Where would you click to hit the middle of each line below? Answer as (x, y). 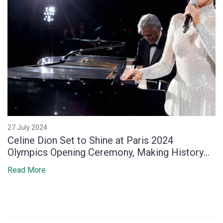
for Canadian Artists (51, 164)
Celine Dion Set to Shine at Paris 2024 (90, 140)
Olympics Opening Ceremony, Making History (106, 152)
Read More (27, 170)
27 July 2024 (27, 127)
